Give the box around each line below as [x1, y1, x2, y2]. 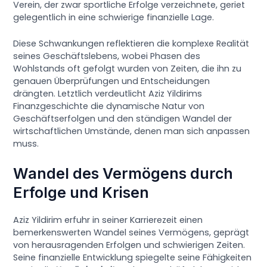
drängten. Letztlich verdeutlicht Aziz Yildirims [13, 87, 203, 100]
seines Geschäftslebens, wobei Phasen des [13, 49, 201, 62]
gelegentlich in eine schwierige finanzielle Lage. [13, 11, 215, 23]
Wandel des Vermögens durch [13, 164, 234, 183]
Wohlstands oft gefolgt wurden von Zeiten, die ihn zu [13, 62, 242, 74]
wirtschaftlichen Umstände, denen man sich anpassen [13, 125, 250, 137]
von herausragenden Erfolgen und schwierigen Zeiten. [13, 239, 246, 252]
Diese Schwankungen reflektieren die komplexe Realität [13, 37, 250, 49]
